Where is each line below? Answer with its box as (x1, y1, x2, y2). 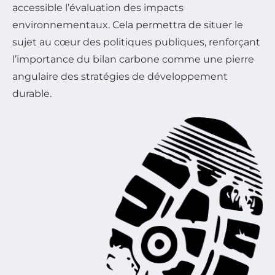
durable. (12, 87, 52, 99)
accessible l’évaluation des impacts (12, 1, 184, 14)
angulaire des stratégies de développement (12, 70, 228, 82)
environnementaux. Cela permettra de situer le (12, 18, 243, 31)
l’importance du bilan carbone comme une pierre (12, 53, 254, 65)
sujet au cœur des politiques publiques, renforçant (12, 36, 260, 48)
